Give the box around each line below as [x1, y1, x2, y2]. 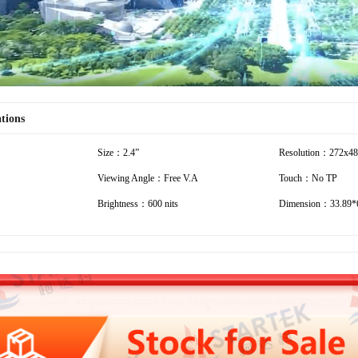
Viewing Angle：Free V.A [97, 172, 198, 184]
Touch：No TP [279, 172, 337, 184]
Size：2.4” [97, 146, 139, 158]
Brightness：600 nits [97, 197, 178, 209]
